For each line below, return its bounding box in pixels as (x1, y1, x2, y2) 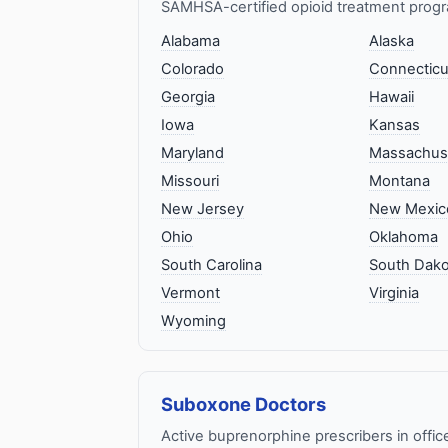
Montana (368, 172, 430, 191)
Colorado (161, 60, 224, 79)
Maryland (161, 144, 224, 163)
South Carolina (161, 256, 262, 275)
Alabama (161, 32, 220, 51)
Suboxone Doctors (161, 393, 326, 416)
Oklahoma (368, 228, 438, 247)
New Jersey (161, 200, 244, 219)
